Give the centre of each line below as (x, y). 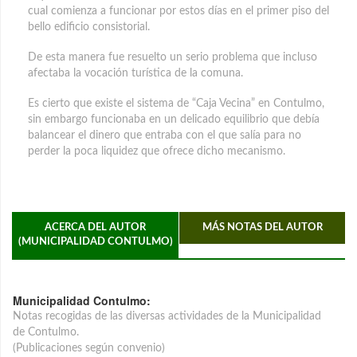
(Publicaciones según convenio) (89, 348)
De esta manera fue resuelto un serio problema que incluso (173, 57)
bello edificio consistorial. (89, 27)
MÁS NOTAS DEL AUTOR (262, 227)
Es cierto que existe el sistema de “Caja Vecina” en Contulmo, (176, 103)
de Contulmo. (46, 332)
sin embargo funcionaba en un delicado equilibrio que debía (174, 119)
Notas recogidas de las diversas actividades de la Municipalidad (167, 316)
